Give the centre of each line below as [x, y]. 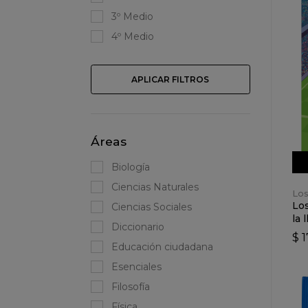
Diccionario [138, 227]
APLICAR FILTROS [170, 80]
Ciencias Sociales [152, 207]
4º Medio [133, 37]
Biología [131, 167]
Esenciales [136, 267]
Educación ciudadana [162, 247]
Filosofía [131, 287]
